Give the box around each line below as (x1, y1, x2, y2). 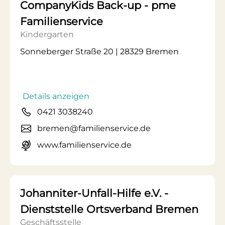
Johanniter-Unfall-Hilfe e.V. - (20, 187, 168, 199)
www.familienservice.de (37, 140, 132, 150)
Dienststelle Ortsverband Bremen (20, 203, 198, 215)
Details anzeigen (23, 91, 89, 101)
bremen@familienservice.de (37, 124, 151, 133)
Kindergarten (20, 30, 74, 39)
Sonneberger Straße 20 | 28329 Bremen (20, 47, 179, 56)
